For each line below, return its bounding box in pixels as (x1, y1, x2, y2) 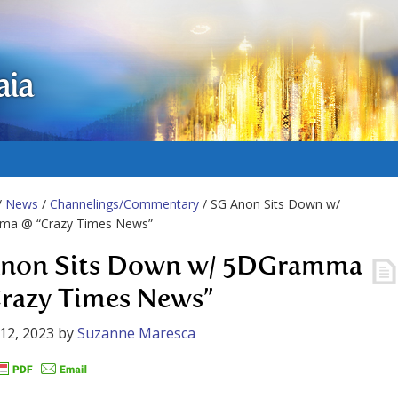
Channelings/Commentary (50, 195, 199, 212)
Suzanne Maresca (77, 323, 195, 343)
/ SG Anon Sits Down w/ (199, 195, 340, 212)
